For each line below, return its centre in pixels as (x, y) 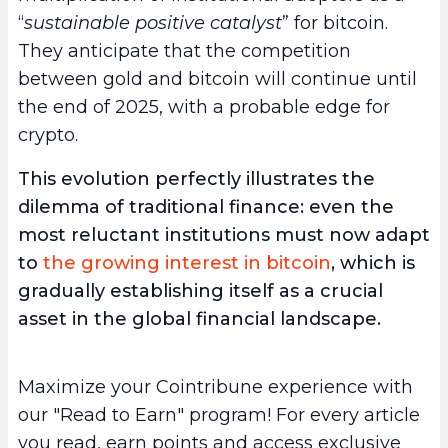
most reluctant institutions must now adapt (224, 234)
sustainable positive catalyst (153, 22)
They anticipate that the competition (184, 50)
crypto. (48, 134)
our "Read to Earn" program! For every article (219, 414)
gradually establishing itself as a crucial (200, 290)
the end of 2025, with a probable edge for (204, 106)
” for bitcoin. (335, 22)
